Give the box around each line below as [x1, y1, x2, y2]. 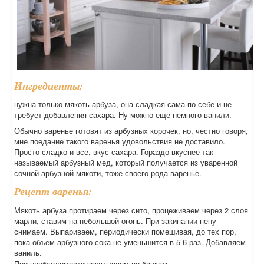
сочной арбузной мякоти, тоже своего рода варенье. [14, 167, 202, 179]
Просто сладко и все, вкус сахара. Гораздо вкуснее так [14, 146, 213, 158]
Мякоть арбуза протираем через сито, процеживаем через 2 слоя [14, 204, 248, 216]
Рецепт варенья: [14, 184, 92, 199]
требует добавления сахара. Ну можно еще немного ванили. [14, 109, 232, 121]
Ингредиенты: [14, 78, 83, 94]
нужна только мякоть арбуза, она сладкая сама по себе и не [14, 98, 232, 110]
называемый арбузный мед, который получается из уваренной [14, 157, 237, 169]
